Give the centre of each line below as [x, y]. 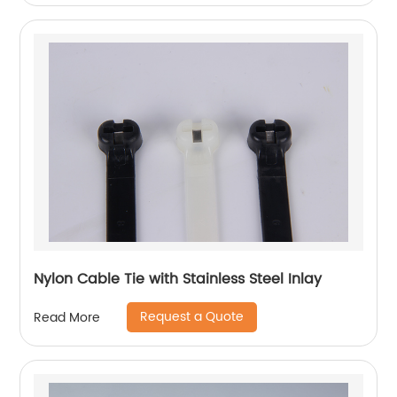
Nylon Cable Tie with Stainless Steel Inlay [178, 280]
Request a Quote [192, 317]
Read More [67, 317]
